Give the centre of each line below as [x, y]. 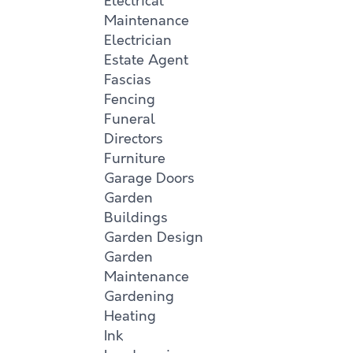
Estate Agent [146, 60]
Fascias [128, 80]
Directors [134, 139]
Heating [130, 316]
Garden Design [154, 237]
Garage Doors [149, 178]
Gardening [139, 296]
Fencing [130, 99]
